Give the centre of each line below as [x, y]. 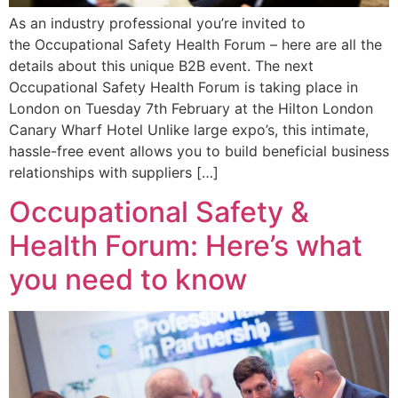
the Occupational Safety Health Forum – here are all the [195, 44]
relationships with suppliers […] [114, 172]
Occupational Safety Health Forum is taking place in [183, 87]
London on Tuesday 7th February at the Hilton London [191, 108]
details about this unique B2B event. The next [161, 65]
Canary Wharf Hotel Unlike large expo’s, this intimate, [189, 129]
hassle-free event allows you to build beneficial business [199, 151]
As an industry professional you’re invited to [157, 23]
